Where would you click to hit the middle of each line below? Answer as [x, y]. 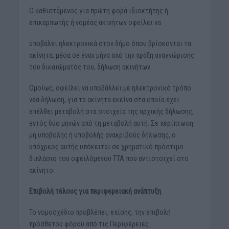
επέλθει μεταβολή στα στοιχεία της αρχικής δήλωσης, [111, 112]
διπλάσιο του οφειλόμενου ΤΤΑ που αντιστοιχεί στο [109, 159]
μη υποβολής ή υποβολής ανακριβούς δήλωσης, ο [102, 135]
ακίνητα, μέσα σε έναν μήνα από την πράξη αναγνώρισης [111, 55]
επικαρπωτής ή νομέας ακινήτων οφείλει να [95, 23]
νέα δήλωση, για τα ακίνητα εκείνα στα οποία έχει [104, 100]
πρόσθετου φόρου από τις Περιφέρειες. [89, 224]
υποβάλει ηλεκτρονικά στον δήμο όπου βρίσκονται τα [110, 44]
